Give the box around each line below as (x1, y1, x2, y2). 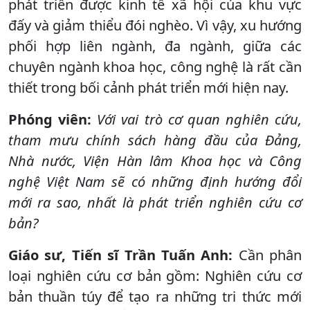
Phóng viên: (8, 109, 98, 129)
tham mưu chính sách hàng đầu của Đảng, (8, 130, 302, 149)
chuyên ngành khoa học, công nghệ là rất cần (8, 57, 302, 76)
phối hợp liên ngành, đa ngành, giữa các (8, 36, 302, 55)
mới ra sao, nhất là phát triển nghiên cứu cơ (8, 192, 302, 212)
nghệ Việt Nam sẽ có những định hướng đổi (8, 172, 302, 191)
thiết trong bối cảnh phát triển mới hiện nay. (8, 77, 289, 97)
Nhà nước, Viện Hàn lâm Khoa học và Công (8, 151, 302, 170)
